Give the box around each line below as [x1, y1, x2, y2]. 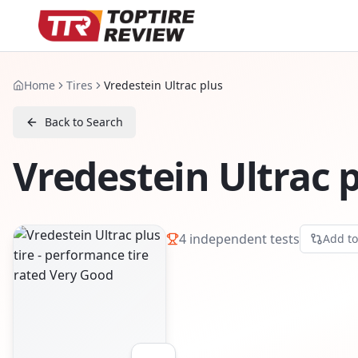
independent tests [186, 229, 300, 248]
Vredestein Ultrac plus [104, 78, 223, 93]
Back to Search [45, 114, 123, 129]
